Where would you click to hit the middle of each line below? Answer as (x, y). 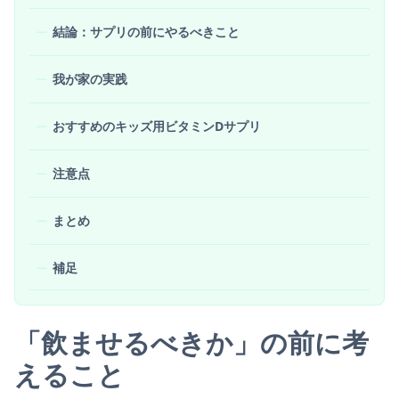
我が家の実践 (90, 78)
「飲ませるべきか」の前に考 (191, 342)
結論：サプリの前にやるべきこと (146, 31)
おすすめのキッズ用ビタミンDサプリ (157, 126)
